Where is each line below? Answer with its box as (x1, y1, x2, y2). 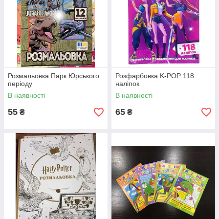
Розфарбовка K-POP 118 (115, 72, 194, 80)
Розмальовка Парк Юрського (8, 72, 99, 80)
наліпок (115, 80, 139, 88)
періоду (8, 80, 32, 88)
